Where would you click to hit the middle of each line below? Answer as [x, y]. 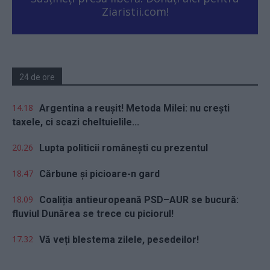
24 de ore [37, 77]
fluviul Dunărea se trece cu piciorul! [93, 213]
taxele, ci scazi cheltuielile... [76, 122]
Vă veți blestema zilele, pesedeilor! [119, 239]
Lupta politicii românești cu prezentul [124, 148]
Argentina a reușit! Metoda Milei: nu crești [134, 108]
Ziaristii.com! [135, 11]
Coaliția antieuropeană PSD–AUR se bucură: [139, 199]
